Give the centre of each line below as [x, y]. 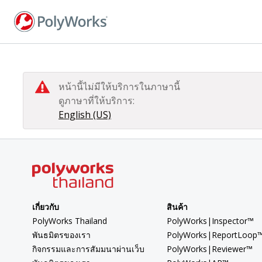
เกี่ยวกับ [46, 207]
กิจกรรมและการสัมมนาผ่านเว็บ [88, 249]
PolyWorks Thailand [70, 221]
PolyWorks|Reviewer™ [209, 249]
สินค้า [177, 207]
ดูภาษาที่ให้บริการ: [96, 100]
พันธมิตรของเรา [61, 235]
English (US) [85, 114]
